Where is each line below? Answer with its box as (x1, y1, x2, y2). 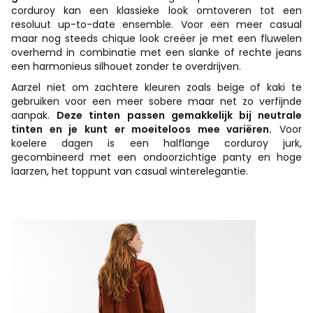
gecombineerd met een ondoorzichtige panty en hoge (11, 150, 302, 164)
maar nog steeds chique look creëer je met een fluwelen (11, 31, 302, 45)
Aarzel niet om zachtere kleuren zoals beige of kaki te (11, 80, 302, 94)
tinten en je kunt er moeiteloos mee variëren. (11, 122, 272, 136)
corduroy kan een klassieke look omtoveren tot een (11, 3, 302, 17)
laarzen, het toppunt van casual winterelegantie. (11, 163, 248, 178)
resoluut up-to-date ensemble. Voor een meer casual (11, 17, 302, 31)
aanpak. (11, 108, 57, 122)
